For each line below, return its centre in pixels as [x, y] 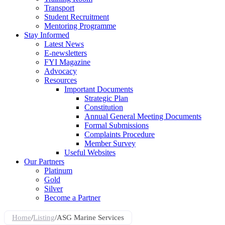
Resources [61, 80]
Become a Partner [72, 197]
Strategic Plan [106, 98]
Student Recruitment [77, 17]
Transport [59, 8]
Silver [53, 188]
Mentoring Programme [80, 26]
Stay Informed [47, 35]
